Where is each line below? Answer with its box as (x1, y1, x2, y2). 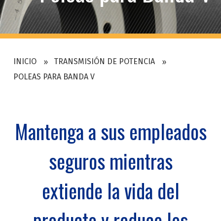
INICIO (13, 57, 37, 67)
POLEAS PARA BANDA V (13, 72, 95, 82)
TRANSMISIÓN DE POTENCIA (53, 57, 155, 67)
